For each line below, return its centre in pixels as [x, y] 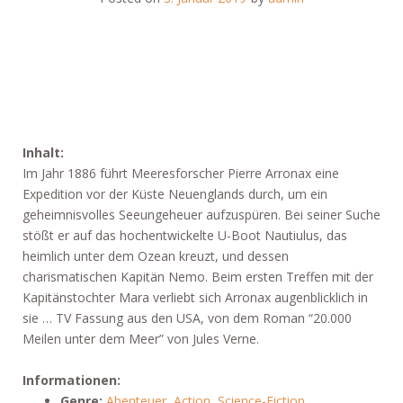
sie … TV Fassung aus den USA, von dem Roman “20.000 [187, 318]
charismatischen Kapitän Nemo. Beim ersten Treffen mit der [198, 277]
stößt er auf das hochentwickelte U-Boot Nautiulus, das [185, 235]
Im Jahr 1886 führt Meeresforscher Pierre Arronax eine [181, 173]
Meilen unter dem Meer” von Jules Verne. [141, 339]
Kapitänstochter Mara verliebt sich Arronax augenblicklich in [195, 297]
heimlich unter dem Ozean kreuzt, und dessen [156, 256]
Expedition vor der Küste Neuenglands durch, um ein [175, 194]
